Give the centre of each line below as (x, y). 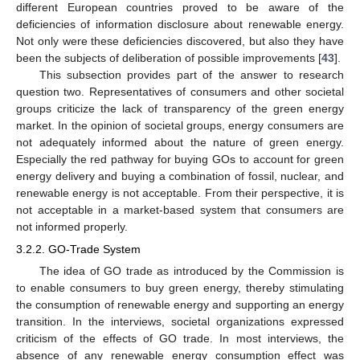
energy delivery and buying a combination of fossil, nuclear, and (180, 176)
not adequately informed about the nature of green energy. (180, 142)
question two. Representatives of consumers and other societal (180, 91)
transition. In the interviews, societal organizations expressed (180, 321)
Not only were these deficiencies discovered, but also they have (180, 41)
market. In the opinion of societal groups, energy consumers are (180, 125)
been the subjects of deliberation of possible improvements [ (169, 57)
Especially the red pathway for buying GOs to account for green (180, 159)
